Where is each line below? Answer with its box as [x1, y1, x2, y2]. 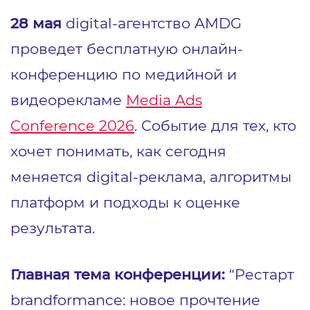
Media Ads [126, 91, 202, 109]
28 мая [10, 14, 66, 32]
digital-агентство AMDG [66, 14, 241, 32]
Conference [10, 116, 95, 134]
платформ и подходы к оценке [10, 193, 240, 211]
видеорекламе [10, 91, 126, 109]
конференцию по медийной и [10, 65, 237, 83]
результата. [10, 219, 95, 237]
